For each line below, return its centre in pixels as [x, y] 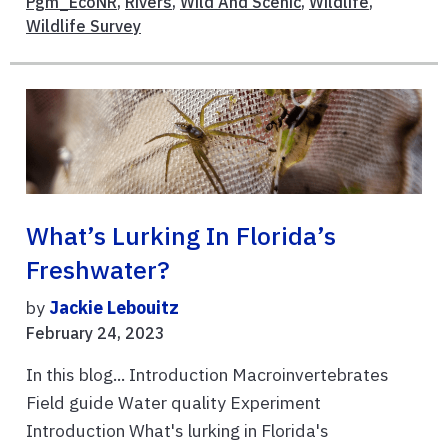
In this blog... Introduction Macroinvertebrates [207, 375]
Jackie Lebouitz [114, 308]
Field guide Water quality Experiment [177, 403]
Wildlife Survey [83, 25]
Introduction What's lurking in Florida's [177, 431]
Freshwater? [98, 270]
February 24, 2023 [95, 333]
